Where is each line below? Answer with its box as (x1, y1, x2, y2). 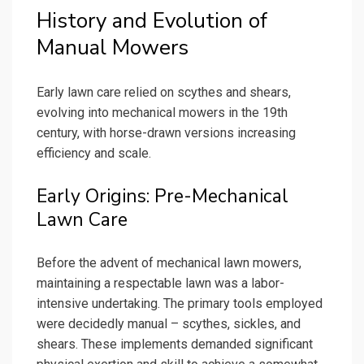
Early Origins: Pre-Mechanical (37, 183, 288, 209)
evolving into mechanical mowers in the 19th (37, 104, 288, 120)
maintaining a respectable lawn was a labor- (37, 275, 284, 291)
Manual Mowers (37, 32, 188, 62)
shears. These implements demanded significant (37, 336, 313, 352)
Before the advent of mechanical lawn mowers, (37, 254, 301, 271)
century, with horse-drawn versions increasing (37, 124, 296, 141)
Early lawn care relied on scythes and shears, (37, 84, 291, 100)
